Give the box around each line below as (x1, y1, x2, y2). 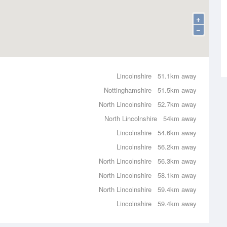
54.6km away (158, 128, 197, 137)
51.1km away (158, 71, 197, 81)
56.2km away (158, 142, 197, 152)
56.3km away (158, 156, 197, 166)
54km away (163, 113, 197, 123)
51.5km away (158, 85, 197, 95)
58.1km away (158, 170, 197, 180)
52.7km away (158, 99, 197, 109)
